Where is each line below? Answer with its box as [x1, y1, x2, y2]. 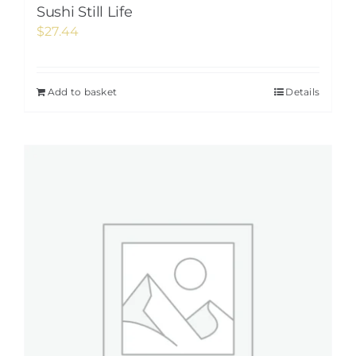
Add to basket [48, 86, 118, 98]
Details [285, 86, 319, 98]
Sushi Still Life [37, 3, 133, 21]
